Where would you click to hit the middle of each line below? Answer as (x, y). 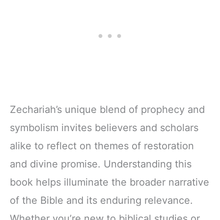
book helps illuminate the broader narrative (110, 182)
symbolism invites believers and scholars (104, 127)
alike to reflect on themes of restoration (102, 146)
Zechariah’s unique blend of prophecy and (107, 109)
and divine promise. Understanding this (101, 164)
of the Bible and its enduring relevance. (101, 200)
